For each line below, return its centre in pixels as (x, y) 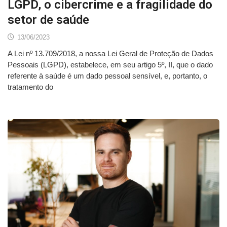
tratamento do (30, 87)
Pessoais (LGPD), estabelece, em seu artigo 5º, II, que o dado (110, 64)
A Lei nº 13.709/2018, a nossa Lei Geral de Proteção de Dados (110, 53)
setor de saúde (48, 20)
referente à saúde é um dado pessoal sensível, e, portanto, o (107, 75)
